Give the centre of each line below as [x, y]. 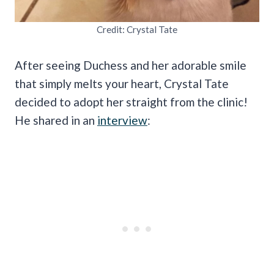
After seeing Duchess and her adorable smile [131, 65]
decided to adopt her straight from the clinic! [131, 102]
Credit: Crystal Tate [137, 29]
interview [122, 120]
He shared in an [56, 120]
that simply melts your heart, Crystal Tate [122, 83]
